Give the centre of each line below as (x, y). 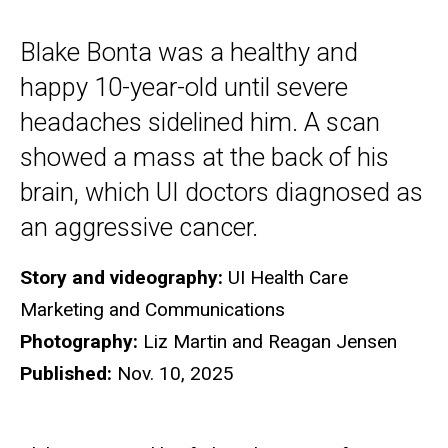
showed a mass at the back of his (204, 156)
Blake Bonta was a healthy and (189, 51)
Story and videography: (121, 277)
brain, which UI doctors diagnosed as (221, 191)
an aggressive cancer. (139, 226)
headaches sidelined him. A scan (200, 121)
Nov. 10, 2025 (173, 373)
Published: (66, 373)
